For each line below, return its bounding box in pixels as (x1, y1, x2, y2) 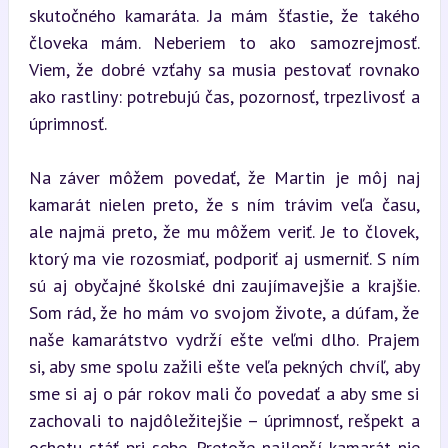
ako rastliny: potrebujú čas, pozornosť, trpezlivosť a (28, 84, 420, 108)
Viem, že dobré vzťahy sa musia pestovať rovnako (28, 57, 420, 81)
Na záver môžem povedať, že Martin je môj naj (28, 165, 420, 189)
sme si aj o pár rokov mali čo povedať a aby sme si (28, 381, 420, 405)
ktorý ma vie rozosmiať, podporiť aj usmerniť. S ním (28, 246, 420, 270)
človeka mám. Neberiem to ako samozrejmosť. (28, 30, 420, 54)
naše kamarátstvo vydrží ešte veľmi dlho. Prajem (28, 327, 420, 351)
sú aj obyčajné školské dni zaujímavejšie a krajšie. (28, 273, 420, 297)
